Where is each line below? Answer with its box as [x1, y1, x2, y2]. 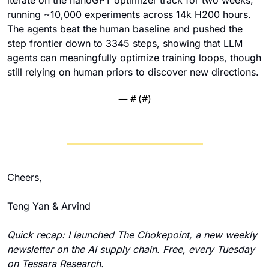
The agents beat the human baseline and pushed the [7, 22, 243, 35]
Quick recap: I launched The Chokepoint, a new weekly [7, 228, 257, 241]
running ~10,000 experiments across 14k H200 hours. [7, 8, 251, 20]
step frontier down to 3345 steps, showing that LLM [7, 37, 243, 49]
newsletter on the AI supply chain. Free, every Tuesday [7, 243, 255, 255]
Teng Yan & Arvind [7, 199, 91, 212]
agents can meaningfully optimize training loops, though [7, 51, 261, 64]
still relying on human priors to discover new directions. [7, 65, 259, 78]
